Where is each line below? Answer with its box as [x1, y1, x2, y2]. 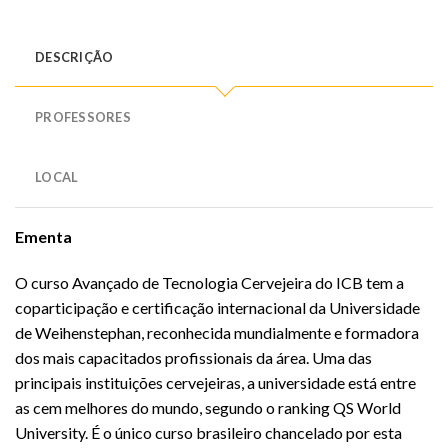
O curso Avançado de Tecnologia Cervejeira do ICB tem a [15, 272, 404, 292]
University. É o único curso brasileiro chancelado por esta [15, 422, 402, 442]
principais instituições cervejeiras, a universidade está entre [15, 372, 416, 392]
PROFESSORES [35, 108, 131, 125]
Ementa [15, 226, 72, 246]
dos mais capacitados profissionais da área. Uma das [15, 347, 372, 367]
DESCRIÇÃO [35, 48, 114, 65]
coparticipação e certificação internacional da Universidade [15, 297, 420, 317]
